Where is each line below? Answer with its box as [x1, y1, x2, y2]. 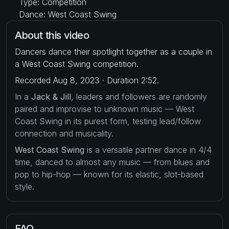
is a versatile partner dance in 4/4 [84, 144, 212, 155]
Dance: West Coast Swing [16, 9, 117, 19]
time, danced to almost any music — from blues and [15, 156, 210, 167]
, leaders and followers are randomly [71, 91, 207, 102]
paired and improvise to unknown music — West [15, 103, 194, 114]
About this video [15, 29, 89, 41]
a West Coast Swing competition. [15, 58, 139, 69]
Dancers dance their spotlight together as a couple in [15, 46, 212, 57]
